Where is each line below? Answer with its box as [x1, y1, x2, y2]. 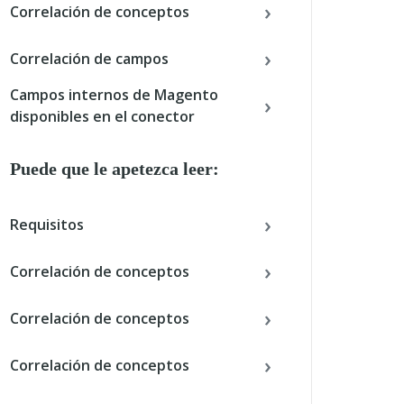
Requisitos [10, 215, 84, 234]
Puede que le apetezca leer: [10, 159, 219, 179]
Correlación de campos [10, 49, 169, 69]
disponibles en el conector [10, 106, 195, 126]
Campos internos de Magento [10, 85, 218, 105]
